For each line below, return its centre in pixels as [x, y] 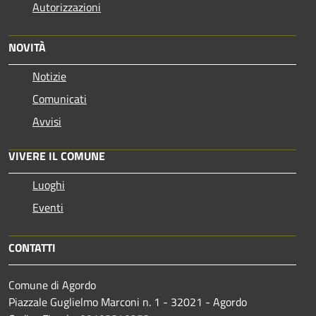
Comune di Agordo [52, 285]
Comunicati [60, 98]
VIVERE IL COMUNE [57, 156]
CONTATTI [32, 247]
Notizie [49, 76]
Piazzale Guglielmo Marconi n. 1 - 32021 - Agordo [128, 302]
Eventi [48, 207]
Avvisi [47, 121]
